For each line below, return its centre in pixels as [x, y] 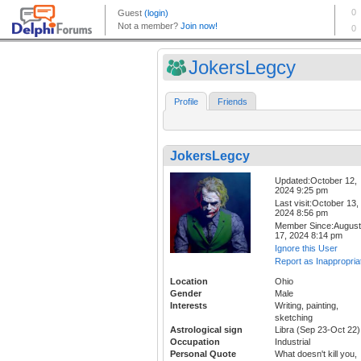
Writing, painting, [307, 306]
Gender [186, 294]
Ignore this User [306, 249]
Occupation [195, 342]
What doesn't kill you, [316, 354]
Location [189, 282]
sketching [294, 318]
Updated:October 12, [316, 181]
